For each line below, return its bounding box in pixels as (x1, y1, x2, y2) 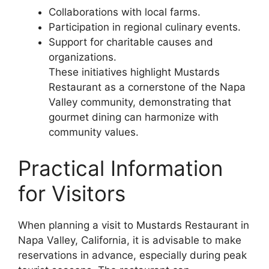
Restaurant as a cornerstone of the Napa (49, 81, 246, 93)
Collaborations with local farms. (49, 6, 201, 18)
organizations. (49, 51, 116, 63)
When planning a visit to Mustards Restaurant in (18, 219, 249, 231)
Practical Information (18, 155, 223, 181)
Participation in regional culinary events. (49, 21, 241, 33)
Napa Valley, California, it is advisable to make (18, 234, 241, 246)
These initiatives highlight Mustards (49, 66, 220, 78)
